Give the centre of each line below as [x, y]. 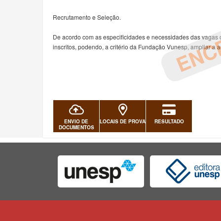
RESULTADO [169, 121]
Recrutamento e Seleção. [87, 17]
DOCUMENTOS [76, 127]
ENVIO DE [76, 121]
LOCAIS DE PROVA [123, 121]
